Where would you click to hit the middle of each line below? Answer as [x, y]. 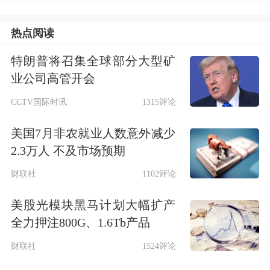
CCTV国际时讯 [39, 102]
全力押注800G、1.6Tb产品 [80, 223]
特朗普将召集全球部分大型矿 [93, 61]
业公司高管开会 [53, 79]
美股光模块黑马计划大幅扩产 [93, 205]
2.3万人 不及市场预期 [68, 150]
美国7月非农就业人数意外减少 [93, 133]
